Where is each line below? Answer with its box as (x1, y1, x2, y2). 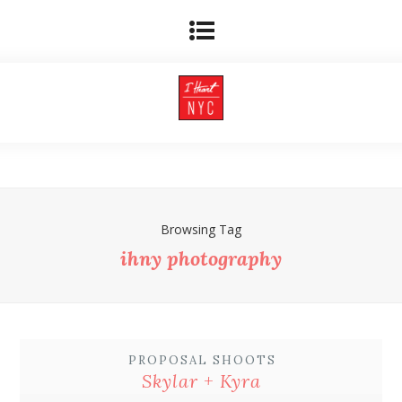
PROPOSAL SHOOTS (127, 353, 276, 368)
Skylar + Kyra (141, 370, 261, 392)
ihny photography (120, 246, 282, 271)
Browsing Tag (161, 221, 241, 238)
